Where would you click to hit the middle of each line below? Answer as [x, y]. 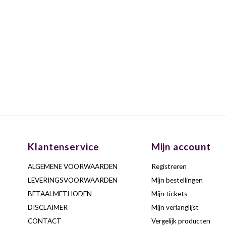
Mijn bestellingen [177, 180]
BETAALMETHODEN [60, 194]
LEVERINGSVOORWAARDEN [72, 180]
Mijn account [181, 147]
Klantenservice [64, 147]
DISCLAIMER [47, 207]
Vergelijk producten [181, 221]
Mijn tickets [169, 194]
